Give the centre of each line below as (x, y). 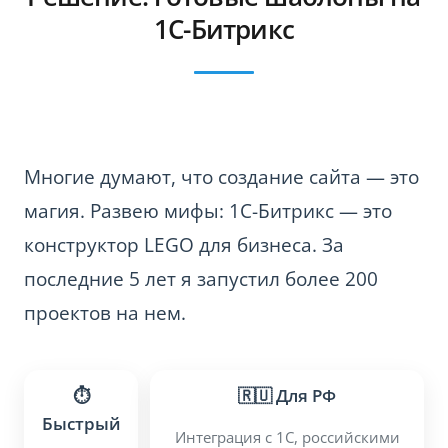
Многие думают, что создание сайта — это (221, 177)
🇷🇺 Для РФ (287, 396)
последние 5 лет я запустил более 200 (201, 279)
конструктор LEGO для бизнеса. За (184, 245)
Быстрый (81, 424)
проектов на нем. (105, 313)
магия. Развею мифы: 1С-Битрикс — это (208, 211)
